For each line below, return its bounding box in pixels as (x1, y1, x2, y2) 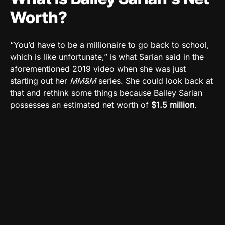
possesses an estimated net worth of (10, 99, 151, 110)
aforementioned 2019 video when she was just (10, 63, 186, 74)
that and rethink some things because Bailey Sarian (10, 87, 202, 98)
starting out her (10, 75, 70, 86)
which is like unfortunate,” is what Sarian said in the (10, 51, 204, 62)
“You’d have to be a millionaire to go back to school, (10, 39, 209, 50)
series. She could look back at (96, 75, 213, 86)
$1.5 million (151, 99, 194, 110)
